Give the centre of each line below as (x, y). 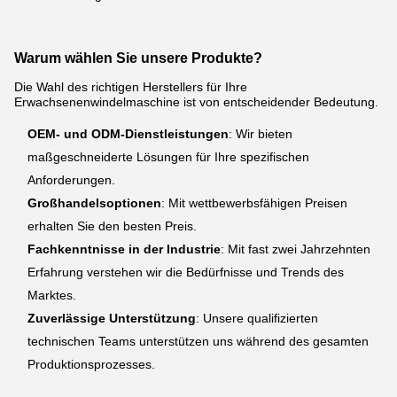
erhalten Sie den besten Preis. (112, 226)
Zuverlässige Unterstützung (112, 319)
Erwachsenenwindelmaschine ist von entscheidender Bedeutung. (196, 102)
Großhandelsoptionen (94, 203)
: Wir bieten (261, 134)
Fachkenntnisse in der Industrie (124, 249)
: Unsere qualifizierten (257, 319)
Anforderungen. (71, 180)
